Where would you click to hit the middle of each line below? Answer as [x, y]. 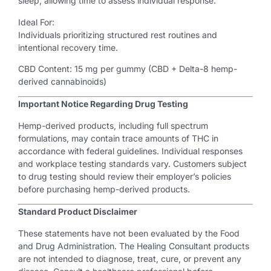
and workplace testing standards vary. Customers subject [132, 163]
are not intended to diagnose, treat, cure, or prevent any [130, 258]
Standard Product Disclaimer [78, 212]
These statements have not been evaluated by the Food [129, 233]
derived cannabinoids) [62, 81]
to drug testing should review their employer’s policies [125, 176]
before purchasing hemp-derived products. [104, 189]
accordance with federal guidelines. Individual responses [130, 151]
